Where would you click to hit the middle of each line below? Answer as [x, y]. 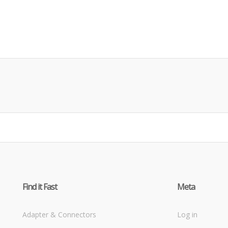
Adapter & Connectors [59, 214]
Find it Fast [40, 187]
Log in [187, 214]
